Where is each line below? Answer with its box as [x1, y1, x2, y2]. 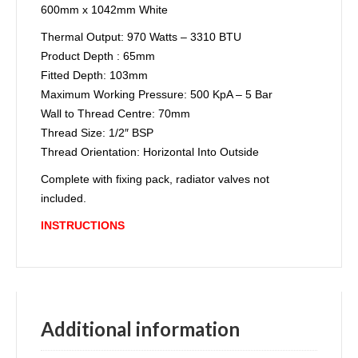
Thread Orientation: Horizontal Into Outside [41, 145, 259, 158]
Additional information [41, 317, 240, 340]
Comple [41, 173, 80, 185]
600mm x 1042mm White [41, 3, 168, 16]
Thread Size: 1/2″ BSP [41, 126, 153, 139]
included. [41, 192, 86, 205]
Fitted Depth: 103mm [41, 69, 148, 82]
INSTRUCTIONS [41, 219, 125, 232]
